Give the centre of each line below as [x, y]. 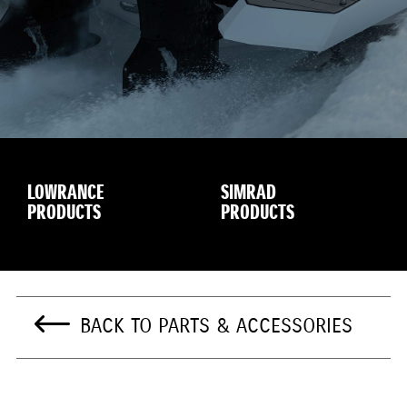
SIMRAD [248, 194]
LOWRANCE [66, 194]
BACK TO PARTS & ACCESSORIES [216, 327]
